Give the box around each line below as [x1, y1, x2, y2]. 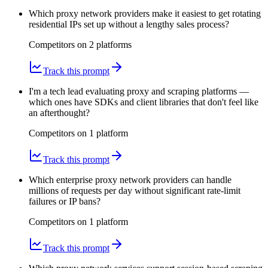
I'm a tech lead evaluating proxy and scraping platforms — [29, 86, 249, 97]
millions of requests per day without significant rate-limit [29, 185, 240, 196]
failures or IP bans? [29, 196, 100, 207]
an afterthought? [29, 108, 90, 118]
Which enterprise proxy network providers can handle [29, 175, 232, 185]
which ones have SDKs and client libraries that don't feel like [29, 97, 258, 108]
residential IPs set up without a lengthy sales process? [29, 19, 229, 30]
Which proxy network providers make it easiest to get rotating [29, 8, 261, 19]
